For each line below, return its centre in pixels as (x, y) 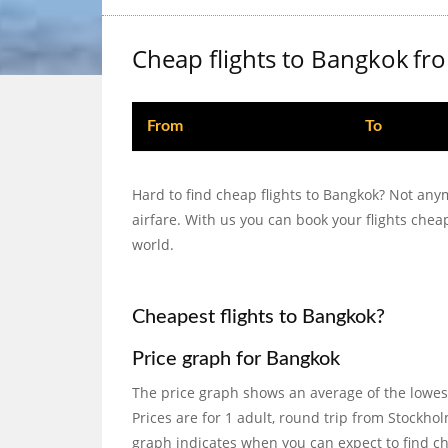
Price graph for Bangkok (236, 359)
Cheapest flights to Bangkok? (258, 317)
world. (153, 244)
